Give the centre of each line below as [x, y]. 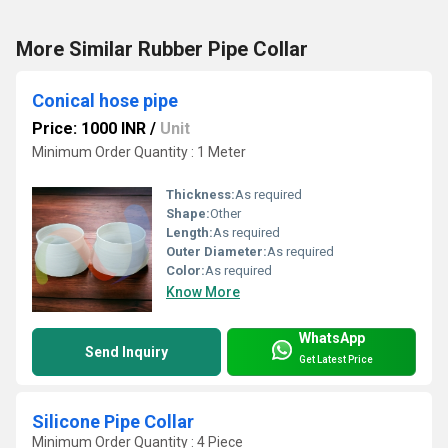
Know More [203, 291]
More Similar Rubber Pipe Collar [162, 48]
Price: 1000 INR [89, 128]
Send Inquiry [126, 351]
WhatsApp [332, 338]
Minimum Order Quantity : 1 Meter [139, 151]
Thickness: [200, 194]
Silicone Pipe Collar [113, 421]
